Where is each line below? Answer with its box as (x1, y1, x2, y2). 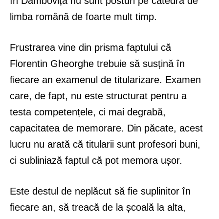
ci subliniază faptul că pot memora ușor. (10, 154, 182, 166)
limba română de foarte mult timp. (10, 11, 157, 22)
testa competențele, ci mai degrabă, (10, 106, 166, 117)
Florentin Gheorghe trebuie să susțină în (10, 58, 185, 69)
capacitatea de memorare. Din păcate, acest (10, 122, 203, 133)
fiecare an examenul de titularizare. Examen (10, 74, 201, 85)
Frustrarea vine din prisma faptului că (10, 42, 171, 53)
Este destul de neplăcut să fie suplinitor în (10, 185, 191, 197)
